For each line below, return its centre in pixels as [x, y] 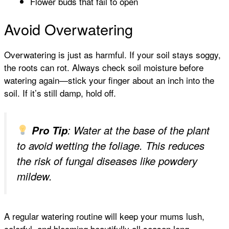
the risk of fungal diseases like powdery [107, 161]
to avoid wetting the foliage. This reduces [111, 145]
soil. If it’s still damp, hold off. [60, 93]
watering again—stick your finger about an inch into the [109, 80]
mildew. [35, 176]
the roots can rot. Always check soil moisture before [104, 67]
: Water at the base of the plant [139, 130]
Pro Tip [50, 130]
